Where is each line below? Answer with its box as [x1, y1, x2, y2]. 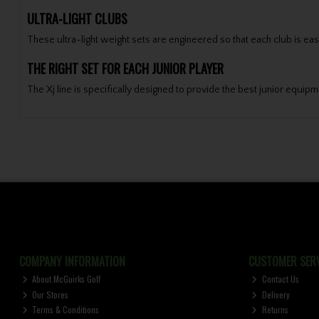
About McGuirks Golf [30, 273, 101, 286]
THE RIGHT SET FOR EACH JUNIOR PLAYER [26, 58, 226, 78]
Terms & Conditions [30, 303, 100, 316]
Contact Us [259, 273, 299, 286]
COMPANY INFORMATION [19, 252, 125, 270]
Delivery [259, 288, 290, 300]
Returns [259, 303, 288, 316]
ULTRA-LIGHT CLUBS [26, 9, 130, 28]
